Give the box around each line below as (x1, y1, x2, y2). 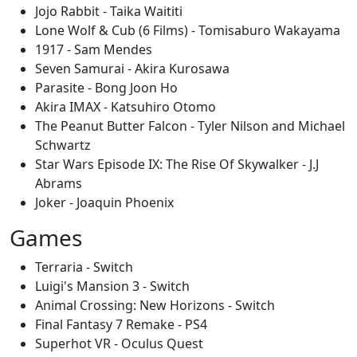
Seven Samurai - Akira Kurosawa (35, 60, 229, 77)
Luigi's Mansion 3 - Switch (35, 277, 190, 295)
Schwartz (35, 136, 91, 154)
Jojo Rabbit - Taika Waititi (35, 2, 182, 20)
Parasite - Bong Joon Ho (35, 79, 178, 96)
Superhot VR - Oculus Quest (35, 335, 203, 352)
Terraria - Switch (35, 258, 133, 276)
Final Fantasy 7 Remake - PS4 (35, 316, 207, 333)
